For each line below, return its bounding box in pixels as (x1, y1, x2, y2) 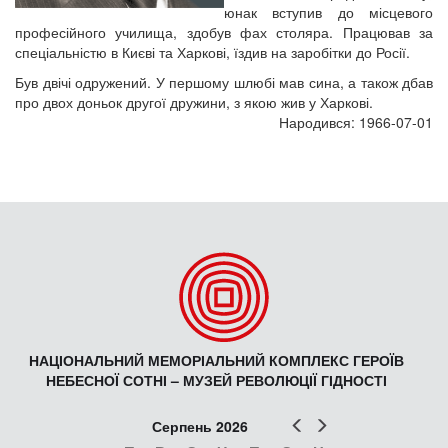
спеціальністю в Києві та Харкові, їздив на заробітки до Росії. (15, 42, 414, 62)
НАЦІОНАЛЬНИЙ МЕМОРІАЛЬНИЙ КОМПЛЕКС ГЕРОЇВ (29, 350, 404, 370)
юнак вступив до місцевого (224, 2, 433, 22)
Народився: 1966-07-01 (279, 112, 433, 132)
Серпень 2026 (151, 416, 248, 436)
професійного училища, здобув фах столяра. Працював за (15, 22, 433, 42)
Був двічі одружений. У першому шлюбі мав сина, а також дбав (15, 72, 433, 92)
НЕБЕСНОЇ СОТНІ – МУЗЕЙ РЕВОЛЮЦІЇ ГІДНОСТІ (46, 370, 387, 390)
